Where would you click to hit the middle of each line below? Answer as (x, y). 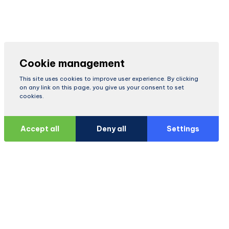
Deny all (111, 129)
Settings (183, 129)
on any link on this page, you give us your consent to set (102, 87)
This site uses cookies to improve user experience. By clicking (109, 79)
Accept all (40, 129)
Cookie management (72, 63)
